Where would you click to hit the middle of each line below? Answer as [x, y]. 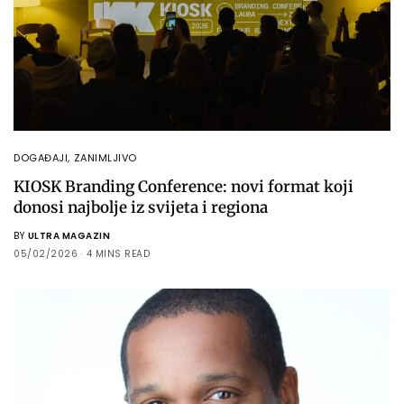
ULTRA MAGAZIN [69, 235]
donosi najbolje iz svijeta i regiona [141, 207]
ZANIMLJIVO [106, 157]
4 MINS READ [118, 253]
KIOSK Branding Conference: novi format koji [184, 186]
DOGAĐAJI [41, 157]
